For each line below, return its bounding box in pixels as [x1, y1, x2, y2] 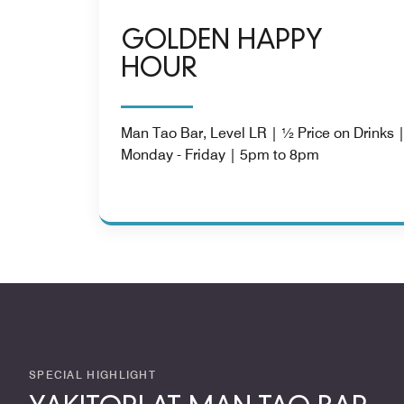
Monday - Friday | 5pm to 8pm [121, 145, 319, 163]
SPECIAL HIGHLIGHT [29, 367, 157, 381]
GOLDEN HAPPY [121, 28, 323, 55]
